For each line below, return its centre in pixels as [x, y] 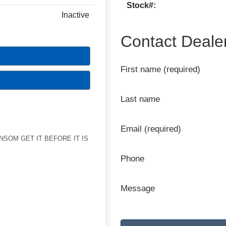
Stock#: [141, 5]
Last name [140, 99]
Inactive [75, 15]
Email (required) [151, 129]
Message [138, 188]
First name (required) [160, 69]
